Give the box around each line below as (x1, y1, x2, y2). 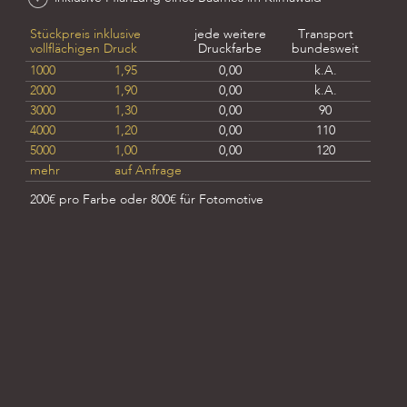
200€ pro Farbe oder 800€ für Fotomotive (30, 194, 263, 206)
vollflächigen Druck (30, 43, 137, 55)
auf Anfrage (114, 164, 182, 177)
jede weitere (194, 28, 266, 41)
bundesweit (292, 43, 359, 55)
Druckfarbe (198, 43, 262, 55)
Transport (297, 28, 353, 41)
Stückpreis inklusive (30, 28, 141, 41)
